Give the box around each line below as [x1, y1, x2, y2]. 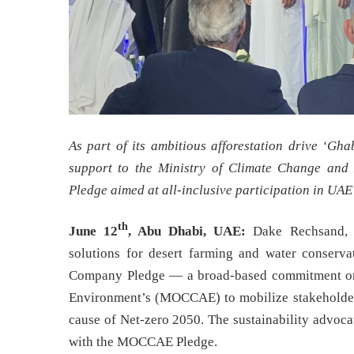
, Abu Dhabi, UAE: [128, 223, 247, 239]
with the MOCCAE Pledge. [69, 333, 220, 349]
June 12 [69, 223, 119, 239]
